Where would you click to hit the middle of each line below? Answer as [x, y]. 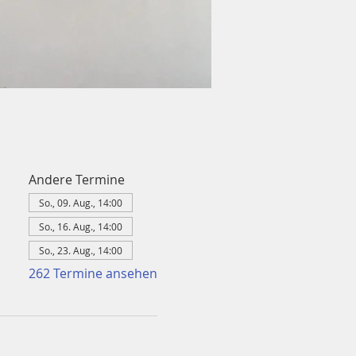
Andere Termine [76, 180]
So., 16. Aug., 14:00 [80, 226]
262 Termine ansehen [93, 273]
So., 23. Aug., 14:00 [80, 250]
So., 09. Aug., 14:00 [80, 203]
